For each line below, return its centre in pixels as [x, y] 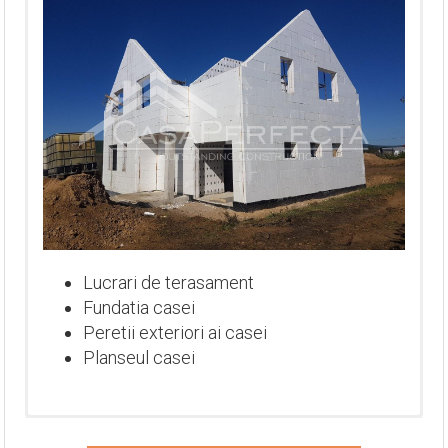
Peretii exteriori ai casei [175, 333]
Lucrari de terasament [168, 283]
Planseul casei [139, 358]
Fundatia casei [139, 308]
